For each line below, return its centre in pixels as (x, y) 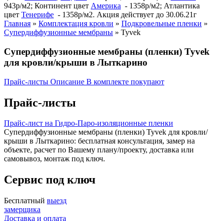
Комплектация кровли (76, 24)
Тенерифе (37, 15)
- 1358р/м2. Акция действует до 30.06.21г (125, 15)
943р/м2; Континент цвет (47, 6)
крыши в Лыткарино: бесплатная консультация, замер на (99, 141)
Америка (106, 6)
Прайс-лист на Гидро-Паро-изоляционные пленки (89, 123)
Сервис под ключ (50, 180)
